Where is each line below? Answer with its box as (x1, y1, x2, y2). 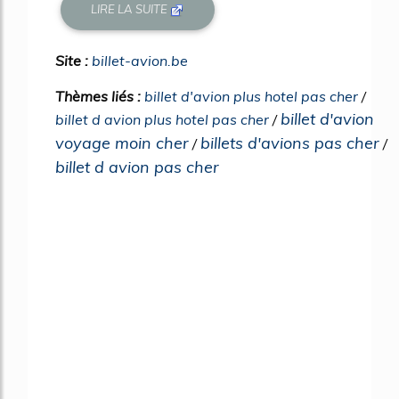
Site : (55, 51, 92, 69)
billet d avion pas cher (55, 156, 219, 177)
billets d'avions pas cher (200, 132, 379, 153)
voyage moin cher (55, 132, 189, 153)
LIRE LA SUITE (91, 2, 171, 17)
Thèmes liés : (55, 86, 144, 105)
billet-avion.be (92, 51, 188, 69)
